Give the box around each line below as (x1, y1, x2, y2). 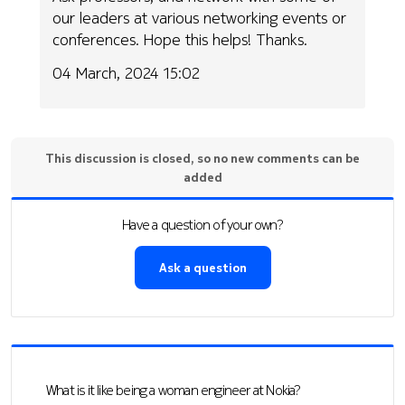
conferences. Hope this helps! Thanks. (52, 28, 308, 52)
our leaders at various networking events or (52, 6, 347, 30)
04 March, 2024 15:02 (52, 61, 201, 84)
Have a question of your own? (122, 213, 283, 234)
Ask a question (158, 258, 247, 276)
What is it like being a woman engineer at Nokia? (46, 380, 301, 400)
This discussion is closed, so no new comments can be (45, 148, 360, 166)
